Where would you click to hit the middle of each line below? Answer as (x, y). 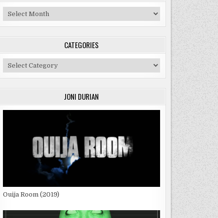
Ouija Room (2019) (31, 195)
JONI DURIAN (82, 97)
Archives (16, 11)
